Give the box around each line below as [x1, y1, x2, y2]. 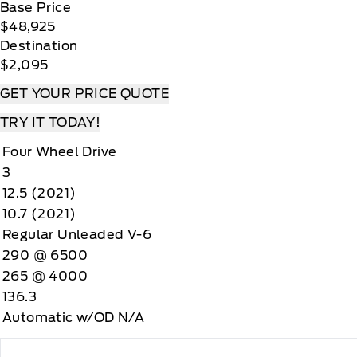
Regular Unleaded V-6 [2, 226, 151, 242]
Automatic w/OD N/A [2, 309, 145, 325]
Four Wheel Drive [2, 143, 117, 159]
